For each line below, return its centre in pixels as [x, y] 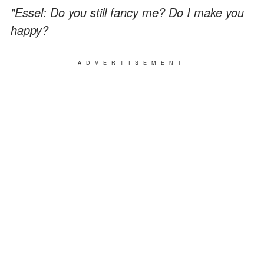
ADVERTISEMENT [132, 62]
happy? [29, 29]
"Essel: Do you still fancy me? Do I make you [127, 12]
